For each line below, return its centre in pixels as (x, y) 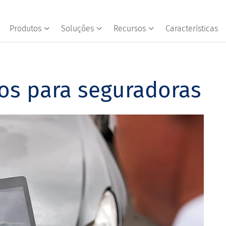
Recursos (130, 29)
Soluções (77, 29)
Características (192, 29)
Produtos (25, 29)
